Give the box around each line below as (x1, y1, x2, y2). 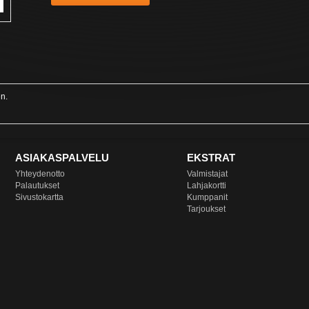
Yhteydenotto (15, 169, 65, 179)
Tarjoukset (187, 204, 226, 214)
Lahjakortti (187, 181, 226, 190)
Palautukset (15, 181, 59, 190)
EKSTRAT (187, 152, 235, 163)
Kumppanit (187, 192, 228, 202)
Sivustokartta (15, 192, 63, 202)
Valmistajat (187, 169, 228, 179)
